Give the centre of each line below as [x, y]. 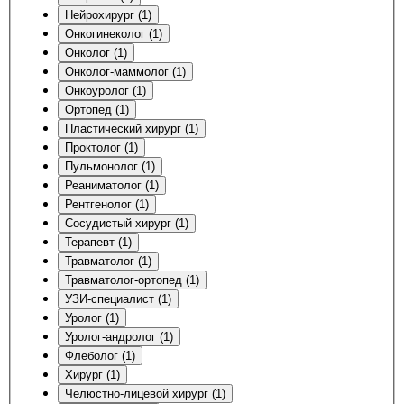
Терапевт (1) [98, 242]
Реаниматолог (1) [112, 185]
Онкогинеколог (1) [114, 33]
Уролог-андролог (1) [119, 336]
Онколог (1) [96, 52]
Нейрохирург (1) [108, 14]
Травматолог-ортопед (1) [132, 280]
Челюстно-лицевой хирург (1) [145, 393]
